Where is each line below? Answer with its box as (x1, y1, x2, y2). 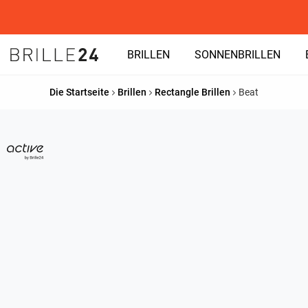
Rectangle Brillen (155, 87, 230, 98)
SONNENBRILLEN (195, 48, 280, 61)
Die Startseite (49, 87, 109, 98)
